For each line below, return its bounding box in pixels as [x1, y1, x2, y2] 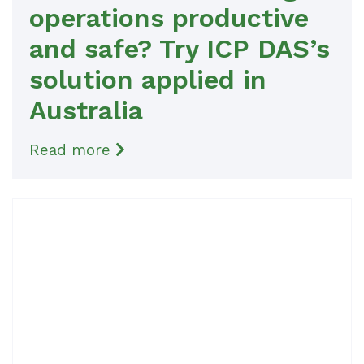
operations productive [29, 2, 309, 33]
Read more [29, 141, 115, 159]
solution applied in [29, 64, 266, 95]
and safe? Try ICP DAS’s [29, 33, 330, 64]
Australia [29, 95, 143, 126]
